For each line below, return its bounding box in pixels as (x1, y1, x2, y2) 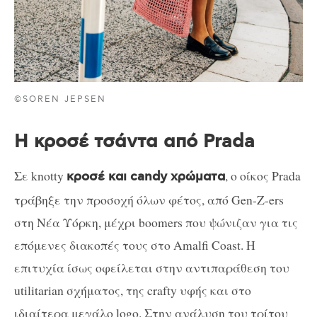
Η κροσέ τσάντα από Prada (14, 129, 255, 154)
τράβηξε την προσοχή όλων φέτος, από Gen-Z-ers (14, 191, 284, 209)
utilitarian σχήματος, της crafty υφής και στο (14, 282, 251, 299)
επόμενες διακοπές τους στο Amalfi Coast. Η (14, 236, 255, 254)
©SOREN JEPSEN (14, 93, 107, 105)
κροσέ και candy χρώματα (67, 169, 225, 185)
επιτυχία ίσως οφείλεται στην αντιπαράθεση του (14, 259, 289, 277)
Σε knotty (14, 167, 67, 185)
